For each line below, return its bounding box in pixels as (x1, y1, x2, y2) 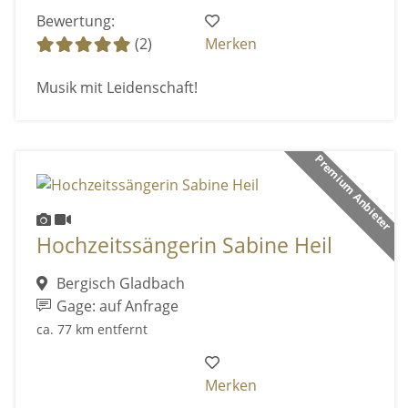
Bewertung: (36, 11, 115, 32)
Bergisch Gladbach (52, 273, 185, 294)
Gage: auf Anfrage (53, 296, 179, 317)
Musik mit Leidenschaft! (36, 77, 198, 98)
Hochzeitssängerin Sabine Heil (36, 230, 332, 260)
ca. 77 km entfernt (36, 321, 148, 339)
